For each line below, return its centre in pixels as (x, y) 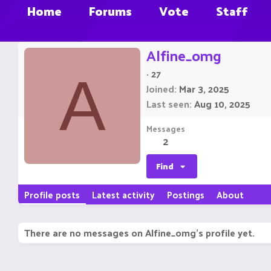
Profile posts (52, 195)
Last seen (168, 104)
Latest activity (123, 195)
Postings (186, 195)
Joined (160, 89)
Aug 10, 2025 (222, 104)
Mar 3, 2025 (204, 89)
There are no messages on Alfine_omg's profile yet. (139, 233)
